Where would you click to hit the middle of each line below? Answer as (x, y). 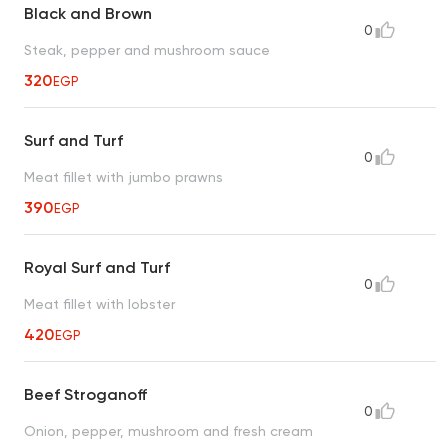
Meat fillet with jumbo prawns (123, 176)
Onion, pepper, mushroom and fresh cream (168, 430)
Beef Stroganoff (85, 394)
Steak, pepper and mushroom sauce (147, 49)
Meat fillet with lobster (99, 303)
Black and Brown (88, 13)
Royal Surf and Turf (97, 267)
